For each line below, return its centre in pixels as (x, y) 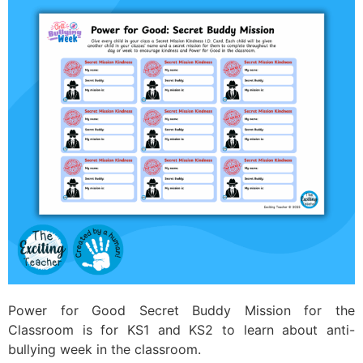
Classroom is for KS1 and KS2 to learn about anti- (181, 330)
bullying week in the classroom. (105, 349)
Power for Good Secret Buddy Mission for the (181, 310)
